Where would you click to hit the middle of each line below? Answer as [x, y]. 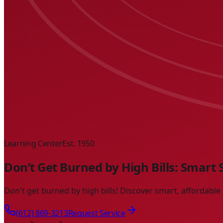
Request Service [97, 213]
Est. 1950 [78, 144]
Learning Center [33, 144]
